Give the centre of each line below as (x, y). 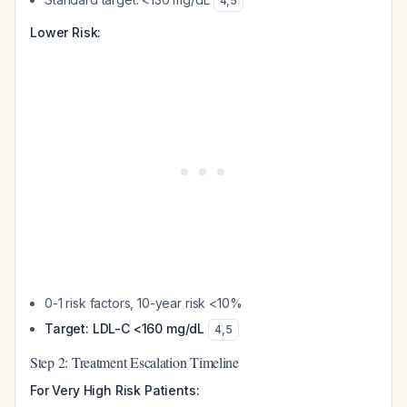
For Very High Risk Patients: (115, 390)
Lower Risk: (66, 32)
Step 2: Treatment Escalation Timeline (134, 362)
